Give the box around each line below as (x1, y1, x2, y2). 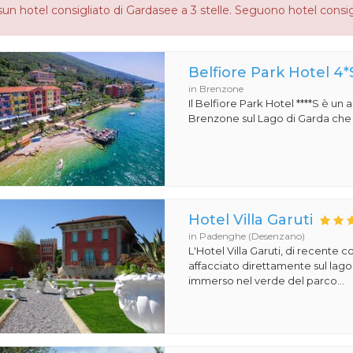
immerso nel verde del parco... (188, 274, 345, 288)
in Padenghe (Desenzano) (188, 230, 306, 243)
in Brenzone (188, 83, 244, 95)
